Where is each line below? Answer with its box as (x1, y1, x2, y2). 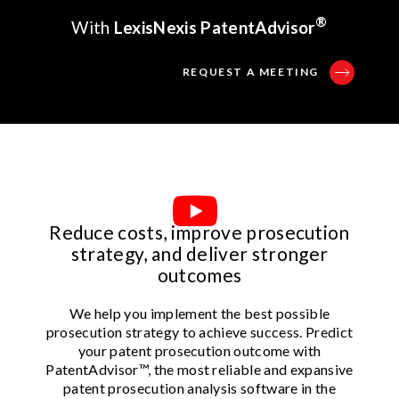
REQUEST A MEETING (182, 64, 319, 78)
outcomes (157, 263, 242, 286)
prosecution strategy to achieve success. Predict (45, 322, 354, 340)
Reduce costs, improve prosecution (49, 220, 350, 243)
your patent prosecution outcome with (77, 341, 322, 359)
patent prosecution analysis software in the (63, 379, 336, 396)
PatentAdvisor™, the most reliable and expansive (45, 360, 354, 378)
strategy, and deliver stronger (70, 241, 329, 265)
